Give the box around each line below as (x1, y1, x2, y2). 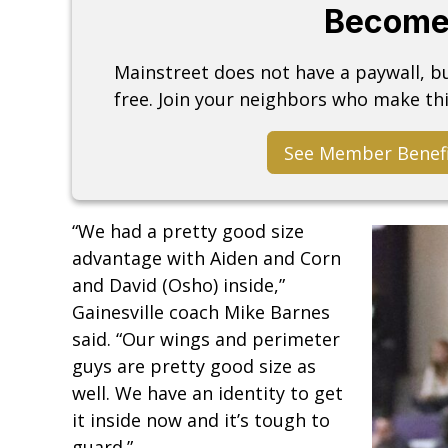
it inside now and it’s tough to (72, 408, 330, 433)
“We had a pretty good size (72, 219, 304, 244)
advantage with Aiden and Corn (72, 246, 341, 271)
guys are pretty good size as (72, 354, 316, 379)
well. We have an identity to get (72, 381, 343, 406)
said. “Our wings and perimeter (72, 327, 340, 352)
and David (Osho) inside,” (72, 273, 285, 298)
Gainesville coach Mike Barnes (72, 300, 330, 325)
